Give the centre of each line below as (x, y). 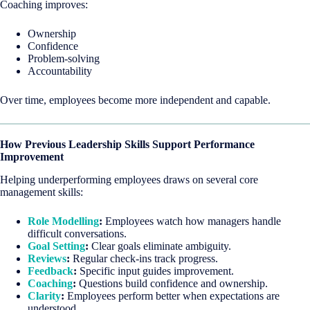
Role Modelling (63, 221)
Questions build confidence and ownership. (172, 283)
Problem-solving (64, 58)
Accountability (60, 71)
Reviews (47, 258)
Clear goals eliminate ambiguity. (160, 246)
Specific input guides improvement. (155, 271)
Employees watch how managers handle (192, 221)
